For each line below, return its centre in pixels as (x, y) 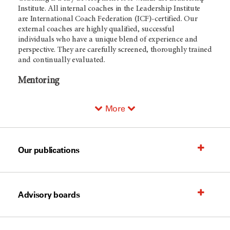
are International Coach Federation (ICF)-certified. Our (108, 19)
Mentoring (39, 81)
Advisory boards (49, 195)
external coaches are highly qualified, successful (96, 29)
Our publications (49, 150)
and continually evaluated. (63, 60)
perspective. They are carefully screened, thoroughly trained (115, 50)
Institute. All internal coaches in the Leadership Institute (109, 8)
